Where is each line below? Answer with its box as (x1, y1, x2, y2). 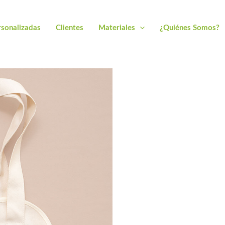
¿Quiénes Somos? (160, 24, 219, 32)
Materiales (98, 24, 135, 32)
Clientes (56, 24, 83, 32)
